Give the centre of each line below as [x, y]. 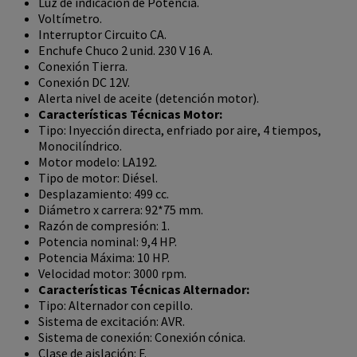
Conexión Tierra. [83, 67]
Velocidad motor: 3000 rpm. [112, 274]
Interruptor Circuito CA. [102, 35]
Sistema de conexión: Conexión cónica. [142, 337]
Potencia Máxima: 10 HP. [104, 258]
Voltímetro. [70, 19]
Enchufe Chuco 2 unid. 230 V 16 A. [126, 51]
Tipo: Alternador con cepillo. [116, 306]
